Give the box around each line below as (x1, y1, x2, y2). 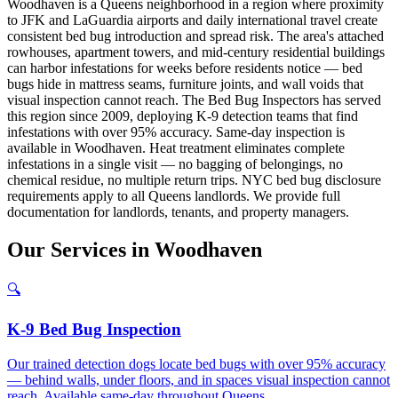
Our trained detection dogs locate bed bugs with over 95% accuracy (7, 355, 386, 371)
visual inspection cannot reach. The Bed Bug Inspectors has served (7, 92, 381, 107)
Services (51, 237, 126, 261)
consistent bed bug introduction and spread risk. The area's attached (7, 28, 384, 44)
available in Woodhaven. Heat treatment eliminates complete (7, 139, 345, 155)
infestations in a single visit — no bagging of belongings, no (7, 155, 343, 171)
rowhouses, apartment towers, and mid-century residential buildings (7, 44, 385, 60)
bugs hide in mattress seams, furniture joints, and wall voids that (7, 76, 363, 92)
